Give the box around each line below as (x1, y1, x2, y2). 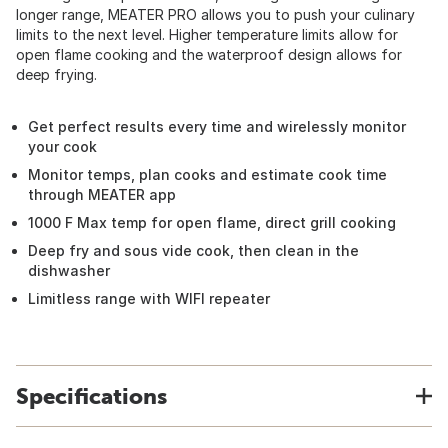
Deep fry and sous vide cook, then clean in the (28, 242, 359, 259)
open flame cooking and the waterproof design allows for (16, 46, 402, 63)
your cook (28, 138, 97, 155)
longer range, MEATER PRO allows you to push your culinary (16, 6, 415, 23)
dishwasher (28, 262, 110, 279)
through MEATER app (28, 186, 176, 203)
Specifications (16, 383, 167, 409)
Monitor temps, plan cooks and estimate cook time (28, 166, 387, 183)
